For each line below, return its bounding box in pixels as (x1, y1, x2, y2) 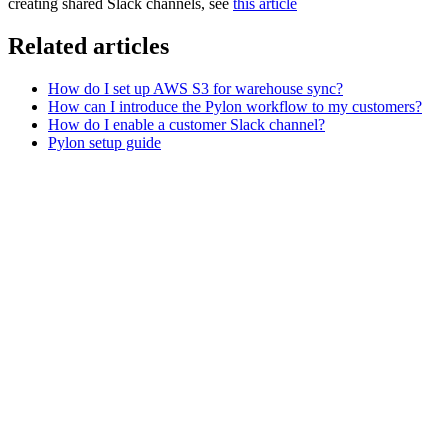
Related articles (8, 32, 169, 59)
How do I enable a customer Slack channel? (48, 115, 325, 133)
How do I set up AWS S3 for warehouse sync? (48, 79, 343, 97)
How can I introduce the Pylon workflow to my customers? (48, 97, 422, 115)
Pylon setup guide (48, 133, 161, 151)
